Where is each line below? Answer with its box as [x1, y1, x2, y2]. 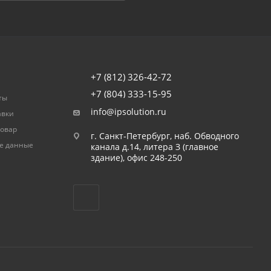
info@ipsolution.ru [90, 106, 166, 118]
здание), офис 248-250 [90, 152, 182, 164]
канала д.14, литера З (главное [90, 141, 218, 153]
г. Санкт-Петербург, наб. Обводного [90, 130, 239, 142]
